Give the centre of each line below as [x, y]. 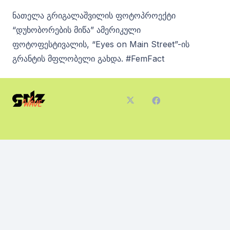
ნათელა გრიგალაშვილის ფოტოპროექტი [94, 15]
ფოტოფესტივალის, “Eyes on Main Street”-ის [101, 44]
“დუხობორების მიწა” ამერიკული [76, 30]
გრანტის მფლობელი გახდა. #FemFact [88, 58]
